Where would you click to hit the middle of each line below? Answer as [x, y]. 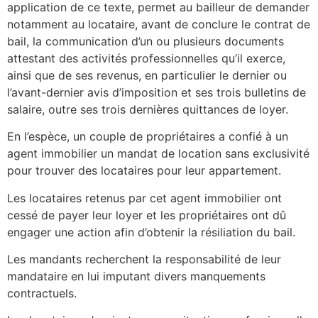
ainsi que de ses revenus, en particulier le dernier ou [147, 75]
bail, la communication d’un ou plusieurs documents [146, 41]
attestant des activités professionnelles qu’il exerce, [146, 58]
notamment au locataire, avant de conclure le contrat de [159, 24]
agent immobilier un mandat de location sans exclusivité [158, 154]
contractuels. [42, 294]
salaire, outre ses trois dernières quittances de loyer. [148, 109]
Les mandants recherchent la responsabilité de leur [144, 259]
